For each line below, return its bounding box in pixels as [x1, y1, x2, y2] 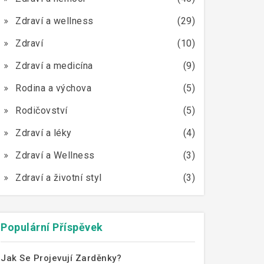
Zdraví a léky [15, 127, 72, 138]
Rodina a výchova [15, 82, 91, 94]
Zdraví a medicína [15, 60, 93, 71]
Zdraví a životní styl [15, 172, 102, 183]
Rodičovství [15, 105, 68, 116]
